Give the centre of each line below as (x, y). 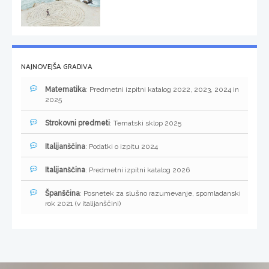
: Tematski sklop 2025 (146, 123)
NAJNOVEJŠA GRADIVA (57, 67)
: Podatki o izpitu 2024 (122, 147)
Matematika (65, 90)
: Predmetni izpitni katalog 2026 (138, 170)
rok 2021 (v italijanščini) (83, 204)
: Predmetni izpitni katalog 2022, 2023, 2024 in (162, 90)
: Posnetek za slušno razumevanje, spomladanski (160, 194)
